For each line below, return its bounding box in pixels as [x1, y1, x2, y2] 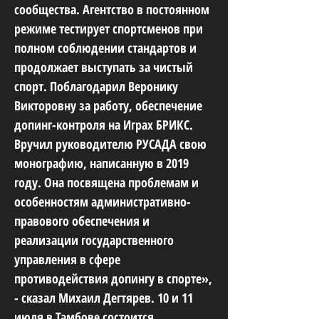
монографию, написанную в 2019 [14, 155, 189, 172]
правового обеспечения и [14, 212, 150, 229]
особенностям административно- [14, 193, 191, 210]
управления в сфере [14, 251, 120, 268]
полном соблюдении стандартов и [14, 39, 197, 56]
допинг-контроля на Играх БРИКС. [14, 116, 193, 133]
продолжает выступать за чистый [14, 58, 193, 75]
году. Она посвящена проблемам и [14, 174, 199, 191]
